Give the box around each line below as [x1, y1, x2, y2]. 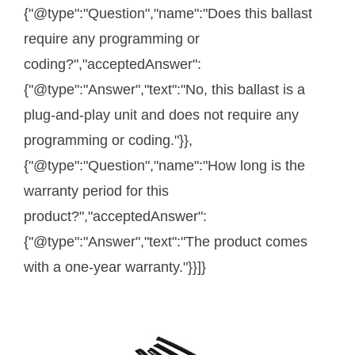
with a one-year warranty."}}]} [24, 259, 206, 276]
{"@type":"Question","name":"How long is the [24, 158, 305, 174]
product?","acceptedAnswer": [24, 208, 207, 225]
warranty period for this [24, 183, 169, 200]
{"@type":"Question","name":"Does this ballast [24, 6, 312, 22]
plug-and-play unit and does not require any [24, 107, 299, 124]
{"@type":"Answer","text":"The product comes [24, 234, 307, 250]
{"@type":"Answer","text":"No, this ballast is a [24, 82, 305, 98]
